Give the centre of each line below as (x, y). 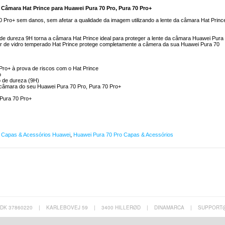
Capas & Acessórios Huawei (36, 135)
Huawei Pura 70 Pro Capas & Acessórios (123, 135)
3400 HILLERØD (121, 208)
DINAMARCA (169, 208)
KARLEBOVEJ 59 (67, 208)
